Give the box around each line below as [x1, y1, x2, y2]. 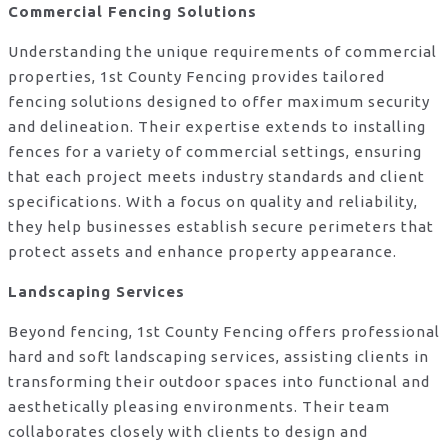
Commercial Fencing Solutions [8, 2, 257, 20]
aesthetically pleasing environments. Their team [8, 397, 390, 415]
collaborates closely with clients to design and [8, 422, 368, 440]
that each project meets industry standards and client [8, 167, 425, 185]
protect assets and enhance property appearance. [8, 242, 397, 260]
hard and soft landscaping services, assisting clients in [8, 347, 429, 365]
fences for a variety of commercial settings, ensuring [8, 142, 422, 160]
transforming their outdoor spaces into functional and [8, 372, 430, 390]
